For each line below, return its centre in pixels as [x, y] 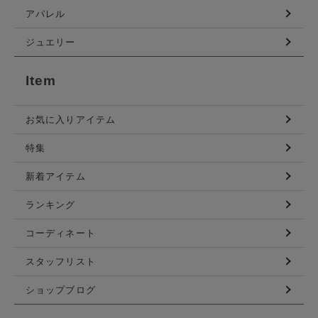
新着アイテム [56, 176]
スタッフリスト [61, 261]
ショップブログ [61, 290]
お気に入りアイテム [71, 119]
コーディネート [61, 233]
